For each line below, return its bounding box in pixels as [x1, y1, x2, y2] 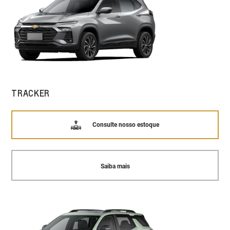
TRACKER [11, 87, 50, 99]
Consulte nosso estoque [92, 121, 159, 129]
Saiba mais [100, 163, 130, 170]
